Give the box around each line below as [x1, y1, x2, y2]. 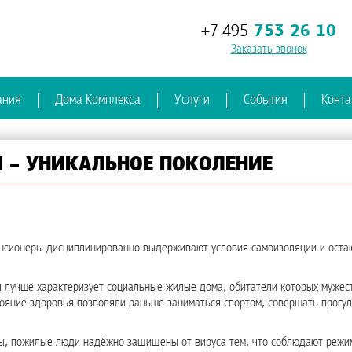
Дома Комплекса [55, 93, 141, 108]
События [244, 93, 288, 108]
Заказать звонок [230, 42, 307, 56]
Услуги [174, 93, 210, 108]
